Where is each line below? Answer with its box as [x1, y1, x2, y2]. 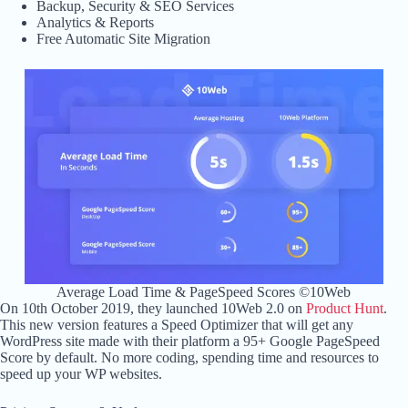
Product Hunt [306, 301, 383, 317]
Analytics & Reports [36, 15, 154, 31]
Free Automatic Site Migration [36, 31, 210, 47]
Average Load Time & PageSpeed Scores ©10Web [56, 284, 352, 301]
